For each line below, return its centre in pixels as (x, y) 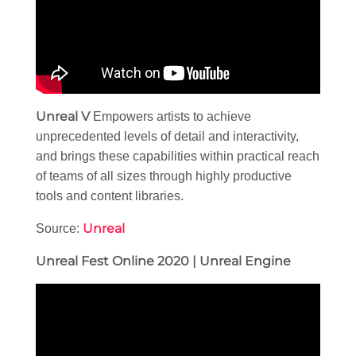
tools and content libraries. (110, 196)
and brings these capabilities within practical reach (178, 157)
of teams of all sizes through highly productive (164, 176)
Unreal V (63, 117)
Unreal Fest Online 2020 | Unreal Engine (163, 261)
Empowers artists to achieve (170, 117)
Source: (59, 229)
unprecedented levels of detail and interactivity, (167, 137)
